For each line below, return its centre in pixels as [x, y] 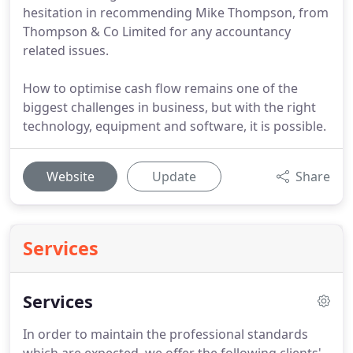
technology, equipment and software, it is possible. [175, 126]
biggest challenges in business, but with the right [169, 107]
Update [174, 176]
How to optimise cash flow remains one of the [160, 88]
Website [70, 176]
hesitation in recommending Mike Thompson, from [176, 13]
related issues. [66, 50]
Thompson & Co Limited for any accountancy [157, 32]
